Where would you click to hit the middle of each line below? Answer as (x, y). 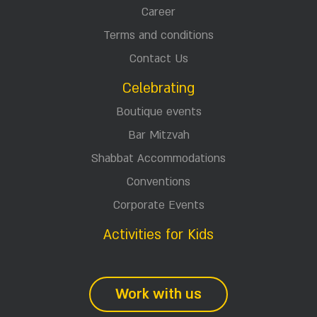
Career (158, 12)
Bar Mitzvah (158, 135)
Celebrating (158, 88)
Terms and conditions (158, 35)
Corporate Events (158, 205)
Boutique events (158, 111)
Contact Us (158, 58)
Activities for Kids (158, 235)
